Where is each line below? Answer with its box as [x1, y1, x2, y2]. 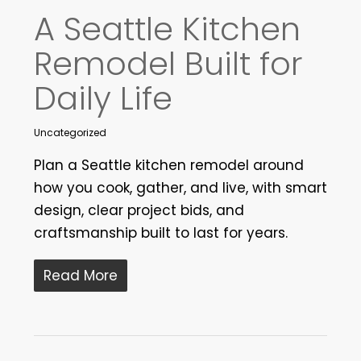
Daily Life [33, 75, 172, 121]
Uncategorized [33, 125, 106, 139]
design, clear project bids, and [33, 200, 244, 220]
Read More [43, 265, 118, 285]
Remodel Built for [33, 40, 303, 86]
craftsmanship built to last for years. [33, 222, 288, 243]
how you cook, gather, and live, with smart [33, 177, 327, 197]
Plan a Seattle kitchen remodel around [33, 155, 304, 175]
